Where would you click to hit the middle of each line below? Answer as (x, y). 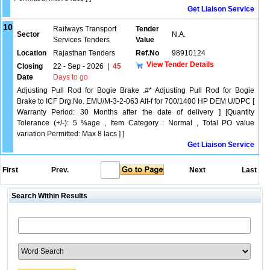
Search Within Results (48, 196)
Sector (28, 34)
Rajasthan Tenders (84, 53)
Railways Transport (85, 29)
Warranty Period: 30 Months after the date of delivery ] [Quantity (136, 112)
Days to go (71, 77)
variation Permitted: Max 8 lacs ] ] (71, 134)
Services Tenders (81, 40)
